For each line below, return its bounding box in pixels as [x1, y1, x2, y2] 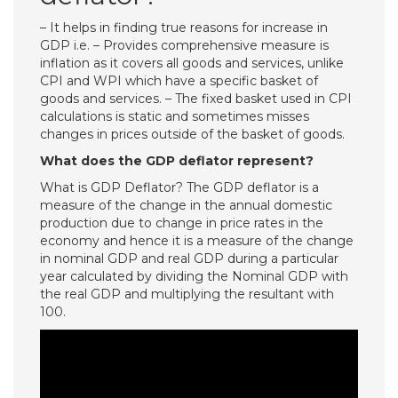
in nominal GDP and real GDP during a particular [40, 251, 338, 267]
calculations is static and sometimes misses [40, 108, 309, 124]
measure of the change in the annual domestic [40, 197, 332, 213]
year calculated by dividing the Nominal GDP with [40, 268, 348, 284]
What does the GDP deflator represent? [40, 153, 314, 169]
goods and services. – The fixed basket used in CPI [40, 91, 352, 107]
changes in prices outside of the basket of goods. [40, 126, 345, 142]
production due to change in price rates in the [40, 215, 323, 231]
